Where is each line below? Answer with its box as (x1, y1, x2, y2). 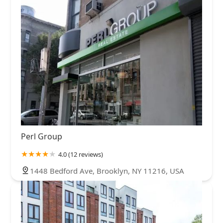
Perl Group (21, 130, 62, 142)
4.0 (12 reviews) (58, 149, 103, 159)
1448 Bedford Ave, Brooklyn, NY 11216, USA (30, 165, 184, 176)
